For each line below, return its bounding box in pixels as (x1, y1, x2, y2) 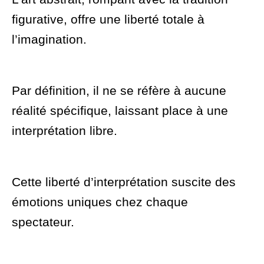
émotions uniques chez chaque (12, 195, 188, 209)
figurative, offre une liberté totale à (12, 12, 204, 27)
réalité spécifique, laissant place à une (12, 104, 228, 118)
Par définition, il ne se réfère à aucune (12, 84, 226, 98)
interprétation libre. (12, 124, 117, 138)
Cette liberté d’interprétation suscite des (12, 175, 236, 189)
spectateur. (12, 215, 74, 229)
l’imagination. (12, 32, 87, 47)
